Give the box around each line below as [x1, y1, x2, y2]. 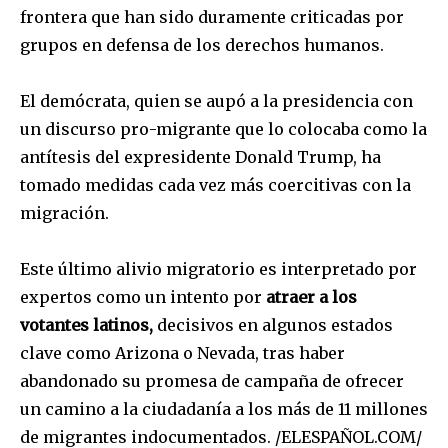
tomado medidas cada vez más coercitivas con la [20, 174, 411, 195]
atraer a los [266, 286, 357, 307]
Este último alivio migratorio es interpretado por [20, 258, 417, 279]
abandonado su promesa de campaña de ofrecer [20, 370, 404, 391]
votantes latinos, [20, 314, 153, 335]
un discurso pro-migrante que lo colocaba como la [20, 118, 427, 139]
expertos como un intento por [20, 286, 266, 307]
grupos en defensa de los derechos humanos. [20, 34, 384, 55]
